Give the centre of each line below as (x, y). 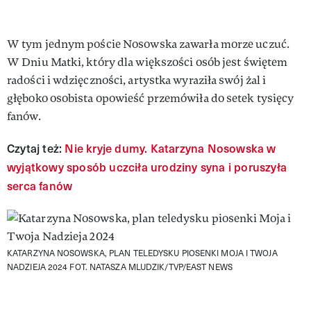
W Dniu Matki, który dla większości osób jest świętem (148, 62)
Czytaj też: (36, 148)
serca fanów (40, 185)
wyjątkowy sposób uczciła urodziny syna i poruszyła (147, 167)
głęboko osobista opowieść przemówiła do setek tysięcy (151, 98)
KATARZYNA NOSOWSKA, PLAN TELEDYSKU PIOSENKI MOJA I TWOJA (142, 252)
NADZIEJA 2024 (39, 266)
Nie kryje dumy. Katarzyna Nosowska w (170, 148)
